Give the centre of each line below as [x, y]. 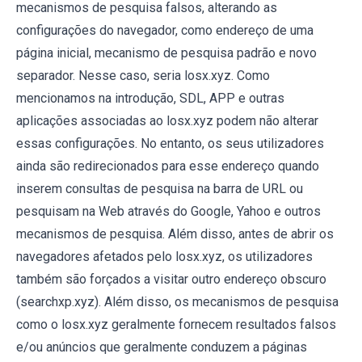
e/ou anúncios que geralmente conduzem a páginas [162, 347]
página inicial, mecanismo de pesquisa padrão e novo [166, 53]
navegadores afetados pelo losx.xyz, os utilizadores [164, 257]
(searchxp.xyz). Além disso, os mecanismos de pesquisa [177, 302]
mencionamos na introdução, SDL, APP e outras [150, 99]
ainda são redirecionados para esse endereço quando [168, 166]
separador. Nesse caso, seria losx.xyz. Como [143, 76]
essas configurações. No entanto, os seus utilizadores [170, 144]
